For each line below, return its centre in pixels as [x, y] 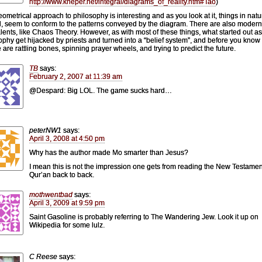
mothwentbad [51, 194]
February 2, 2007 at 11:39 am [76, 76]
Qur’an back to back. [62, 175]
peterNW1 [45, 130]
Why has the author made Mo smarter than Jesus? [109, 152]
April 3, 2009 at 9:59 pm [67, 203]
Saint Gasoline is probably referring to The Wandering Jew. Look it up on [144, 217]
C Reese [43, 256]
